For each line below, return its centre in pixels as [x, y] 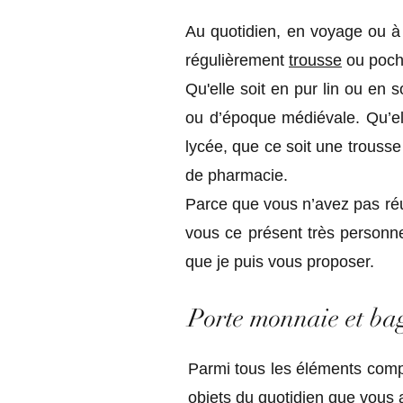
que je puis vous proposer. [280, 262]
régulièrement [237, 60]
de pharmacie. [237, 175]
